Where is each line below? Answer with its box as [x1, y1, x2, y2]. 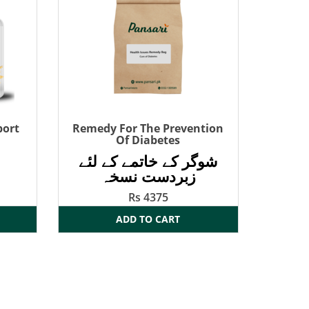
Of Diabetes [116, 132, 181, 148]
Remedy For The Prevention [72, 121, 224, 137]
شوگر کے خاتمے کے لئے [79, 150, 218, 172]
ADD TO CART [116, 212, 181, 226]
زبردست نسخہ [100, 166, 196, 187]
